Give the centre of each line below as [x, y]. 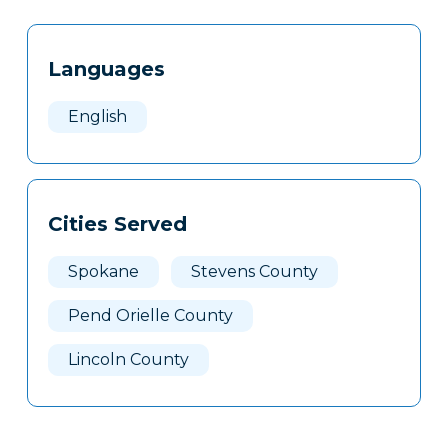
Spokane [103, 272]
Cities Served [117, 224]
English [97, 117]
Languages [106, 69]
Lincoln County [128, 360]
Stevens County [254, 272]
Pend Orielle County [150, 316]
